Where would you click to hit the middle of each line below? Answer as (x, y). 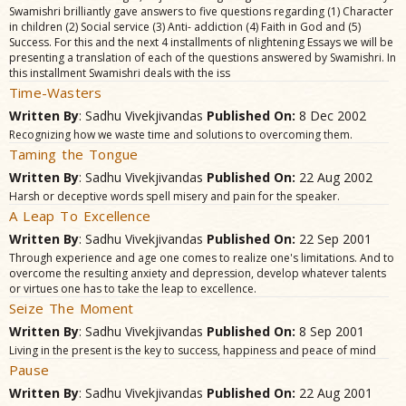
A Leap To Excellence (80, 216)
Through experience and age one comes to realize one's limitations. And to (202, 258)
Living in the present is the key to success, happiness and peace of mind (193, 350)
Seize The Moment (72, 308)
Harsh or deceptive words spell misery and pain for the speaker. (174, 196)
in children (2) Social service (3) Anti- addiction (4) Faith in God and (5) (185, 27)
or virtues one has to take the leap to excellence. (133, 289)
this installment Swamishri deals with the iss (120, 73)
